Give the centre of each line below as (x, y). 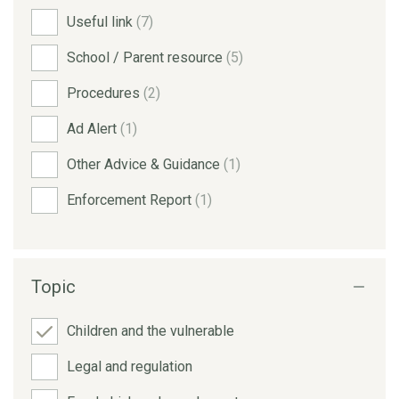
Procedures (105, 93)
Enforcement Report (131, 199)
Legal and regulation (130, 366)
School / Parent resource (147, 57)
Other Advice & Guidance (145, 164)
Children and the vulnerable (151, 330)
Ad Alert (94, 128)
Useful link (102, 21)
